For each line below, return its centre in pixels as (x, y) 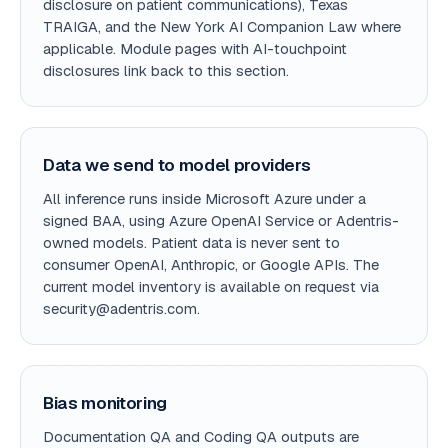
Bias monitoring (105, 403)
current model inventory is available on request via (211, 286)
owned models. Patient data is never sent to (191, 242)
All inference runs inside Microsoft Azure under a (204, 198)
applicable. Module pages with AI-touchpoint (195, 48)
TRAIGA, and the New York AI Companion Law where (222, 26)
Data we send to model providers (177, 165)
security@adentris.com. (121, 308)
